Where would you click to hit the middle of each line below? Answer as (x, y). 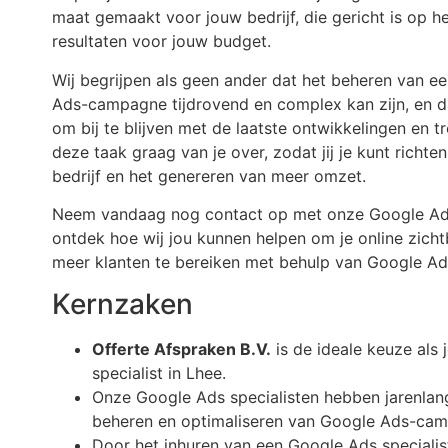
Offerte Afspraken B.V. (181, 349)
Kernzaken (122, 304)
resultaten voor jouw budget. (161, 41)
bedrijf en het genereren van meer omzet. (209, 175)
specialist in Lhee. (159, 373)
